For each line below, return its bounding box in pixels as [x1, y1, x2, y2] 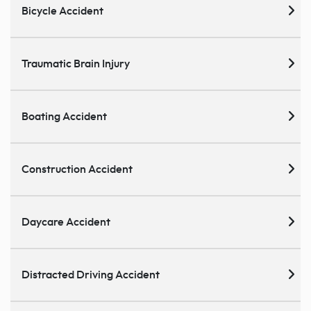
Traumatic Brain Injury [22, 58, 130, 70]
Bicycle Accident [22, 6, 103, 17]
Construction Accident [22, 164, 133, 176]
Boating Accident [22, 111, 107, 123]
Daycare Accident [22, 217, 110, 228]
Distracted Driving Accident [22, 269, 160, 281]
